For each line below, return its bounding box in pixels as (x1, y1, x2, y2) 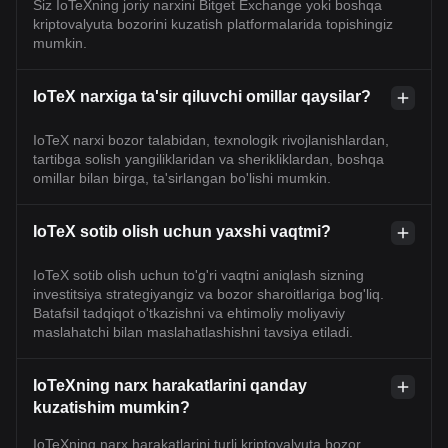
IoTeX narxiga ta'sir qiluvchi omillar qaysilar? (33, 87, 371, 105)
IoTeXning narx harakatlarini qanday (33, 376, 307, 394)
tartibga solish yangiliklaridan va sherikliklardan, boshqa (33, 150, 384, 167)
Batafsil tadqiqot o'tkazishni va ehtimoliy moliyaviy (33, 304, 345, 321)
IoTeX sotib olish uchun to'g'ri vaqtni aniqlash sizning (33, 266, 364, 283)
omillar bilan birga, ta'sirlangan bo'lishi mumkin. (33, 169, 331, 186)
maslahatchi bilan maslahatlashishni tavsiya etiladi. (33, 323, 353, 340)
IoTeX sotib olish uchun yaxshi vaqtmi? (33, 222, 331, 240)
